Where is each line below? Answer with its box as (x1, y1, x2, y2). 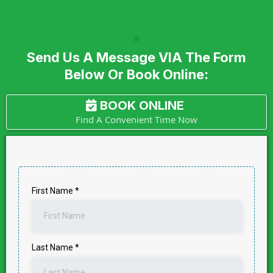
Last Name (32, 243, 75, 252)
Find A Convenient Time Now (76, 113, 197, 126)
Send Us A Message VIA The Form (27, 49, 246, 65)
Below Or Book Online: (65, 66, 208, 82)
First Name (32, 186, 75, 196)
